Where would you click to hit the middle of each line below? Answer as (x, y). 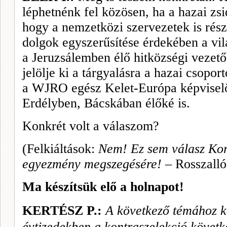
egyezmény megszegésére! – (97, 164)
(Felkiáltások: (60, 149)
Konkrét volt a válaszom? (91, 126)
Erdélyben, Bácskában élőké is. (106, 103)
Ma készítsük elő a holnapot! (103, 187)
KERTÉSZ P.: (62, 211)
